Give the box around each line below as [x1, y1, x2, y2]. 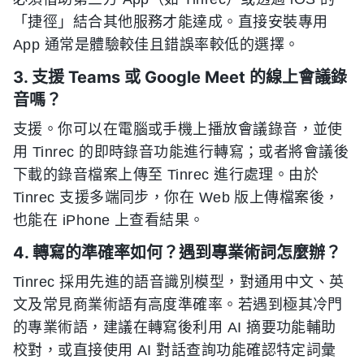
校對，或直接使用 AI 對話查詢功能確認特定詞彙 [13, 342, 336, 358]
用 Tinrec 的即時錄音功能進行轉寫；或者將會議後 [13, 144, 349, 160]
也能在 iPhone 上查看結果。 [13, 212, 205, 228]
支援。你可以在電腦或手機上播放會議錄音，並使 [13, 121, 343, 137]
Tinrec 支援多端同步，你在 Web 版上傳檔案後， [13, 189, 340, 206]
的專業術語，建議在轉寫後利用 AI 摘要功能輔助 [13, 319, 336, 336]
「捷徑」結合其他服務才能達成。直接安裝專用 [13, 14, 328, 30]
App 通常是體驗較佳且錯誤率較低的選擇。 [13, 37, 300, 53]
